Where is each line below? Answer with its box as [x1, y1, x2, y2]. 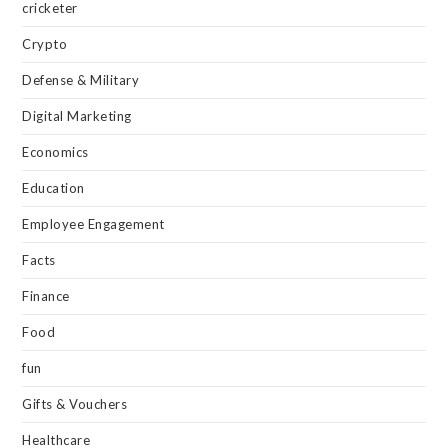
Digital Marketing [22, 107, 132, 124]
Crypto [22, 35, 68, 52]
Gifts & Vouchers [22, 395, 128, 412]
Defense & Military [22, 71, 140, 88]
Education [22, 179, 85, 196]
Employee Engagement [22, 215, 165, 232]
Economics [22, 143, 89, 160]
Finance [22, 287, 70, 304]
